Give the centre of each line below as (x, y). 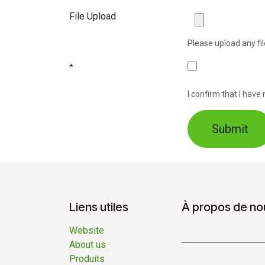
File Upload (93, 16)
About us (90, 245)
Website (87, 230)
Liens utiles (99, 207)
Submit (230, 129)
